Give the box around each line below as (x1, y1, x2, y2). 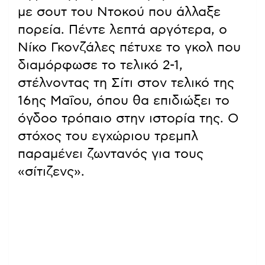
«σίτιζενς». (18, 164, 85, 178)
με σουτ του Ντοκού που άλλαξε (18, 5, 221, 18)
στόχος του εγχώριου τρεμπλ (18, 129, 198, 143)
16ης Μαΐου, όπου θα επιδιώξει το (18, 93, 230, 107)
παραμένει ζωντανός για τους (18, 147, 203, 160)
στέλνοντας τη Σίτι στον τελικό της (18, 76, 234, 89)
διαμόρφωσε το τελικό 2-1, (18, 58, 183, 72)
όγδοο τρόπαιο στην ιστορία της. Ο (18, 111, 238, 125)
